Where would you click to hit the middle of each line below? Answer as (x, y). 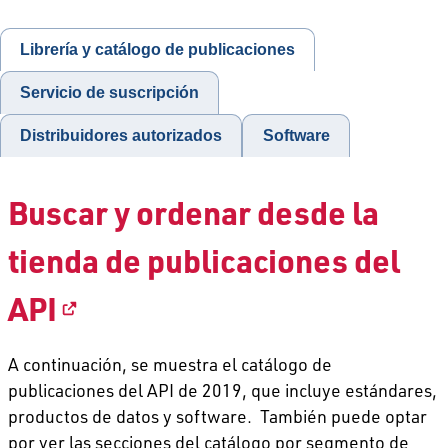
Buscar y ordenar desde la (193, 213)
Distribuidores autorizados (121, 136)
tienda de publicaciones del (204, 261)
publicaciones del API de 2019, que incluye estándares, (222, 389)
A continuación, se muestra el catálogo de (170, 363)
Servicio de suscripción (110, 93)
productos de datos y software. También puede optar (217, 415)
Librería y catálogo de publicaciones (158, 50)
